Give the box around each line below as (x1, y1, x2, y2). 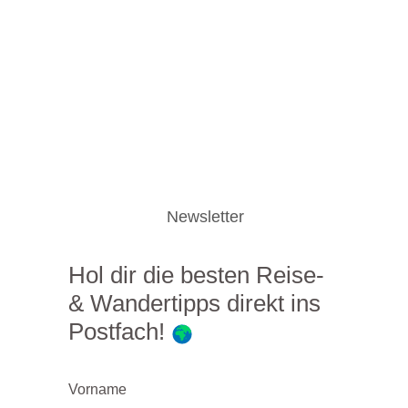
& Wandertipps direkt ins (68, 289, 321, 317)
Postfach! (68, 317, 171, 345)
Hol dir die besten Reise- (68, 260, 324, 289)
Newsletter (166, 207, 244, 226)
